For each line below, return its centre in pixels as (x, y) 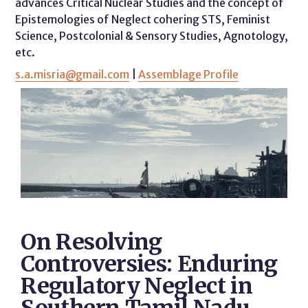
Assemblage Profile (189, 74)
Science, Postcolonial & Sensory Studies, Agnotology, (152, 36)
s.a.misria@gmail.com (73, 74)
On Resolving (91, 242)
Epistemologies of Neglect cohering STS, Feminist (143, 19)
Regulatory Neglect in (136, 286)
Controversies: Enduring (149, 264)
